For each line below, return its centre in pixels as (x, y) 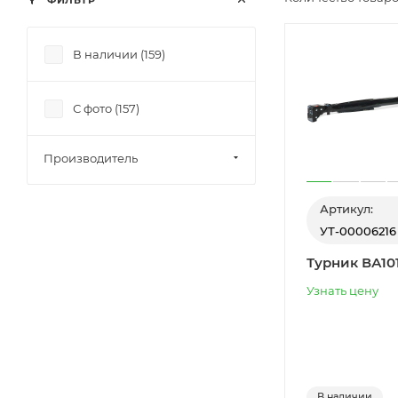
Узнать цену (342, 290)
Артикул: (346, 208)
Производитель (91, 158)
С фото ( (96, 108)
